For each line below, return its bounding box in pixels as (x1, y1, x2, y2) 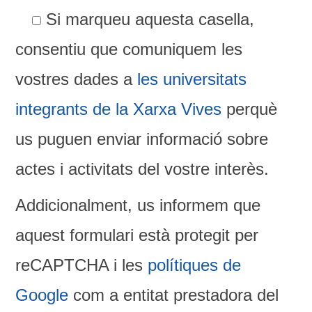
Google (15, 285, 69, 304)
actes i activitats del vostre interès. (15, 159, 270, 178)
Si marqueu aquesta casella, (41, 9, 255, 29)
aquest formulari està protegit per (15, 225, 259, 244)
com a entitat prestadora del (68, 285, 279, 304)
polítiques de (148, 255, 242, 274)
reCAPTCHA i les (15, 255, 148, 274)
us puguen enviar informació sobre (15, 129, 269, 148)
